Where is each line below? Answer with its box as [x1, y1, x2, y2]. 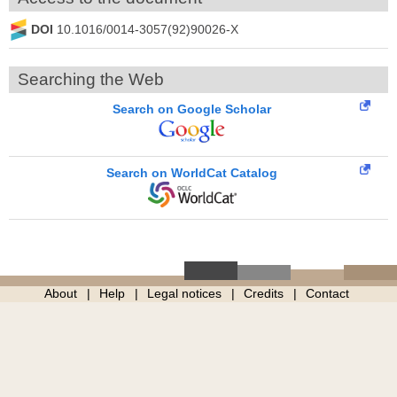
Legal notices [146, 285, 222, 300]
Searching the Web [18, 69, 164, 89]
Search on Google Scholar [113, 101, 271, 116]
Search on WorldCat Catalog [106, 165, 277, 180]
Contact [305, 285, 349, 300]
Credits [243, 285, 284, 300]
